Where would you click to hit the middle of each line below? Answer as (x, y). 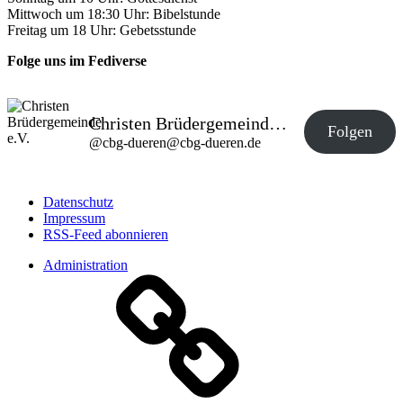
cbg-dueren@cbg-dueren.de (182, 142)
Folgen (350, 131)
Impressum (74, 218)
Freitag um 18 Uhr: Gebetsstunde (102, 30)
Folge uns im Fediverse (77, 60)
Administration (85, 264)
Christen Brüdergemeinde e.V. (278, 123)
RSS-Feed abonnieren (106, 234)
